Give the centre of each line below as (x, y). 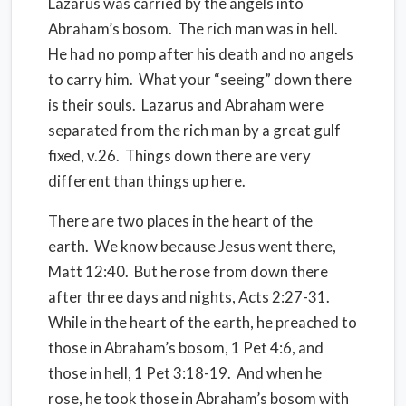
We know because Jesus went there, (215, 246)
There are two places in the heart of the (180, 221)
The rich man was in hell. (258, 29)
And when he (279, 373)
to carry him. (91, 79)
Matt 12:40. (88, 271)
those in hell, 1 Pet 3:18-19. (140, 373)
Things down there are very (218, 155)
